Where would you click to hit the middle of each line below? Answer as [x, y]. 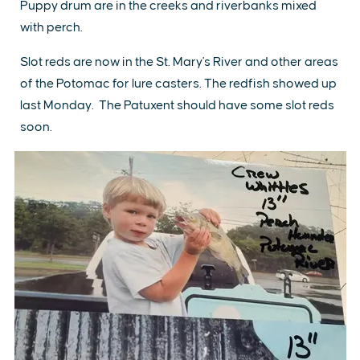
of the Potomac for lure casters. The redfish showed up [178, 84]
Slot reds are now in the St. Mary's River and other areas [179, 62]
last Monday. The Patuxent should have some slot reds [177, 105]
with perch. [51, 27]
